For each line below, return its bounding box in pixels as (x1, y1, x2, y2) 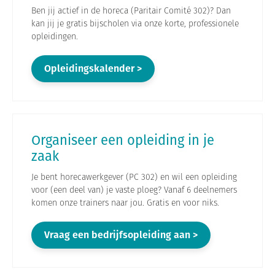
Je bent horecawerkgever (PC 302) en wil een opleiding (31, 170, 237, 183)
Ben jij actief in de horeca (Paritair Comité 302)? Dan (31, 4, 231, 17)
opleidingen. (31, 29, 78, 42)
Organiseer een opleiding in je (31, 130, 214, 150)
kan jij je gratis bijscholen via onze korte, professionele (31, 17, 239, 29)
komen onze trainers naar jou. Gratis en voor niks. (31, 196, 219, 209)
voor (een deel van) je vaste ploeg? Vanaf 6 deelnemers (31, 183, 237, 196)
